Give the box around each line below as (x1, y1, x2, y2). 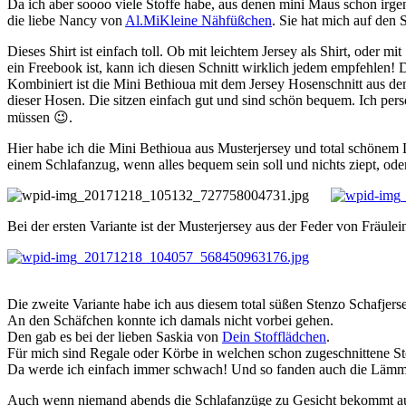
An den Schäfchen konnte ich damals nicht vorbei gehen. (7, 312, 333, 328)
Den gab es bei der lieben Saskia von (7, 328, 222, 344)
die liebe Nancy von (7, 12, 125, 28)
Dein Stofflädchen (222, 328, 326, 344)
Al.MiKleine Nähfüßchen (125, 12, 272, 28)
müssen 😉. (7, 109, 72, 125)
